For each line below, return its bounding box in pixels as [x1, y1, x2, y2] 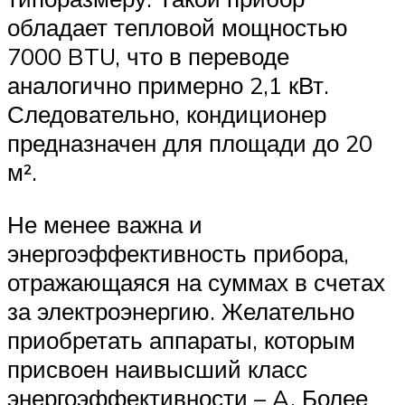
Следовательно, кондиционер [7, 99, 326, 129]
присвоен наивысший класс [7, 353, 307, 383]
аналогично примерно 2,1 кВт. [7, 71, 329, 100]
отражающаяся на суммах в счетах [7, 267, 385, 297]
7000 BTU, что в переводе [7, 42, 289, 71]
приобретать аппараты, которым [7, 325, 355, 354]
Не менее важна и [7, 209, 202, 239]
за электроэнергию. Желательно [7, 296, 354, 325]
